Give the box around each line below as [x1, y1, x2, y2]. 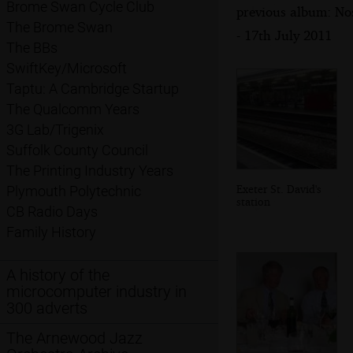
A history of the [6, 266, 110, 284]
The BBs [6, 39, 58, 57]
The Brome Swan [6, 19, 113, 36]
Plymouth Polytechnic [6, 183, 141, 200]
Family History [6, 224, 96, 241]
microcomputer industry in [6, 282, 187, 301]
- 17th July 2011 [236, 27, 332, 43]
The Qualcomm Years [6, 101, 139, 118]
